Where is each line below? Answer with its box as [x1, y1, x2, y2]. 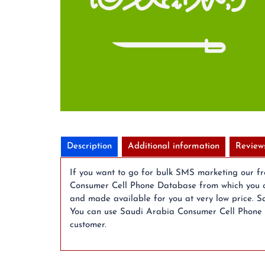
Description [67, 142, 112, 151]
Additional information [128, 142, 219, 151]
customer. [70, 221, 106, 230]
